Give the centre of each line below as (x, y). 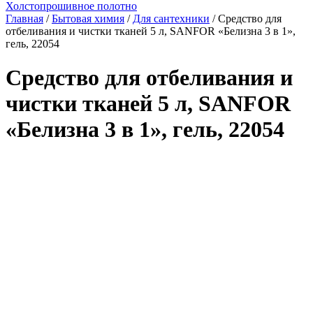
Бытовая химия (88, 19)
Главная (24, 19)
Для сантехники (171, 19)
